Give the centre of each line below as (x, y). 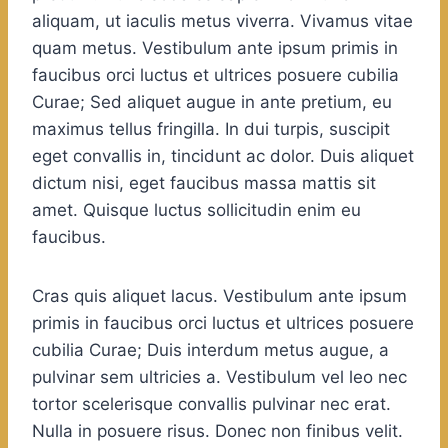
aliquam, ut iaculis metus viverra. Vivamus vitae (222, 21)
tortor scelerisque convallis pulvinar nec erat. (211, 404)
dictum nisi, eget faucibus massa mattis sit (204, 183)
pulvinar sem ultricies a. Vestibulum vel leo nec (219, 377)
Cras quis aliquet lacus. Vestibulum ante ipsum (219, 296)
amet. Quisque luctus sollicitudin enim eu (196, 210)
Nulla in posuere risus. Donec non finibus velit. (217, 431)
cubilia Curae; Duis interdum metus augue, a (210, 350)
